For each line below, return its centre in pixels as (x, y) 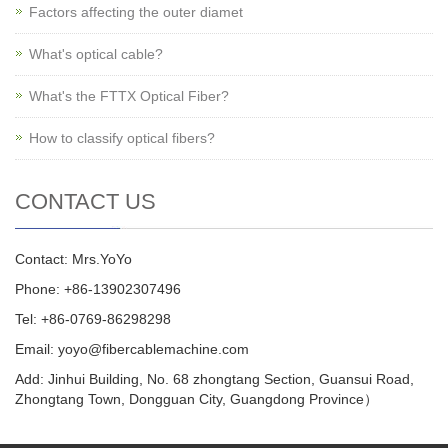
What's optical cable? (96, 54)
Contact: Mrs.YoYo (73, 259)
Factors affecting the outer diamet (136, 12)
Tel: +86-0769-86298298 (93, 319)
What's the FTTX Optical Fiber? (129, 96)
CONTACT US (85, 201)
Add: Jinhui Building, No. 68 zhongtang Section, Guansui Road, (214, 379)
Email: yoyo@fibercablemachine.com (132, 349)
